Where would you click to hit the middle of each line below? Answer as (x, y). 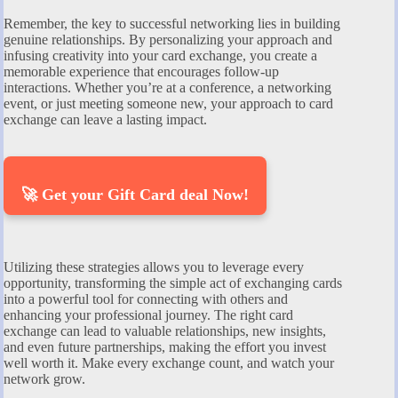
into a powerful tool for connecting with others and (146, 298)
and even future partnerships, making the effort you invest (165, 346)
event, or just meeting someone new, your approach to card (168, 103)
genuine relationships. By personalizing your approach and (168, 39)
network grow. (44, 378)
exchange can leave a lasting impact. (105, 119)
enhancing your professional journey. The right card (148, 314)
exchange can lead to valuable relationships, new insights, (165, 330)
